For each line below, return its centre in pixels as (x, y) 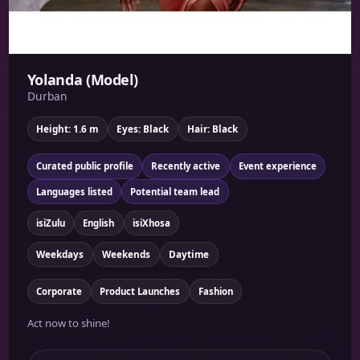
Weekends (127, 254)
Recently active (186, 166)
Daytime (189, 254)
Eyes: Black (143, 129)
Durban (47, 96)
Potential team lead (175, 191)
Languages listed (74, 191)
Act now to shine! (68, 323)
